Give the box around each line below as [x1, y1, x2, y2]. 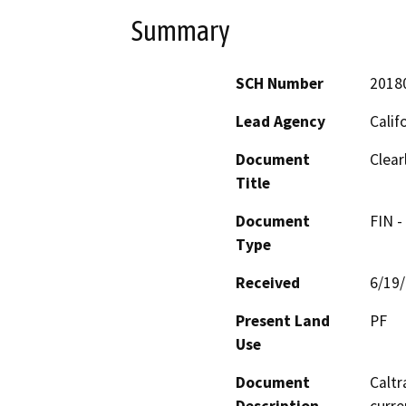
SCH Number [236, 73, 324, 94]
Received [236, 273, 300, 294]
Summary [131, 14, 230, 47]
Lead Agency [236, 111, 325, 132]
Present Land [236, 311, 330, 332]
